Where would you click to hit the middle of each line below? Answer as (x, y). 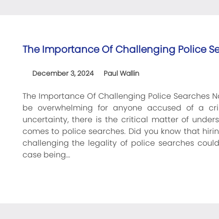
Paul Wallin (121, 73)
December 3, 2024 (63, 73)
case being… (46, 155)
